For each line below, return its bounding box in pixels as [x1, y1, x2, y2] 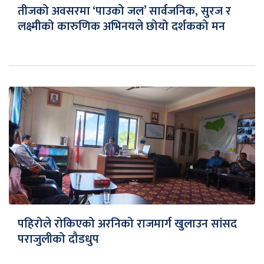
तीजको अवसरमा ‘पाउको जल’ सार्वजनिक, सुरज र [18, 1, 231, 22]
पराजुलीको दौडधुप [18, 229, 99, 250]
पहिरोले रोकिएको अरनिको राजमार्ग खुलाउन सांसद [18, 214, 237, 235]
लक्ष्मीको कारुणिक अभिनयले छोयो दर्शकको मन [18, 16, 225, 37]
